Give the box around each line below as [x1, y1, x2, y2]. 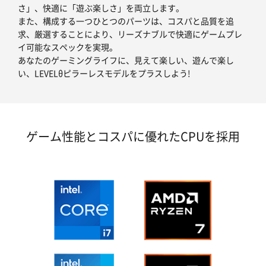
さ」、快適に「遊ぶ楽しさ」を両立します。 [18, 2, 184, 14]
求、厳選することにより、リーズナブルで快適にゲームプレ [18, 28, 242, 40]
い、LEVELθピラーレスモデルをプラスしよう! [18, 67, 191, 80]
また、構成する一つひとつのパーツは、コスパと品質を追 [18, 15, 234, 27]
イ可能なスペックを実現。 [18, 41, 118, 53]
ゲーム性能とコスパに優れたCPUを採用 [26, 128, 240, 145]
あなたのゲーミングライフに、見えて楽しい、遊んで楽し [18, 54, 234, 66]
